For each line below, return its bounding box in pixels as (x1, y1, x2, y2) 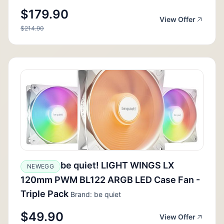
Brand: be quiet (68, 189, 121, 198)
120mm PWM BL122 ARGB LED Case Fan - (20, 174, 200, 185)
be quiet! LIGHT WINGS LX (60, 159, 174, 170)
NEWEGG (27, 162, 54, 170)
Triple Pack (20, 188, 68, 199)
